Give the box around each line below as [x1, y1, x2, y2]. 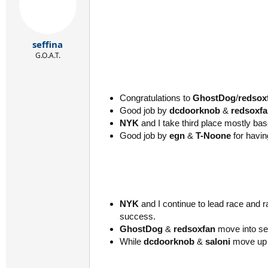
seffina [32, 38, 63, 50]
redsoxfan [173, 223, 215, 234]
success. [120, 211, 156, 221]
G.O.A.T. [35, 50, 60, 60]
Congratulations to [120, 92, 193, 103]
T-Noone [196, 130, 231, 141]
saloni [205, 236, 230, 246]
